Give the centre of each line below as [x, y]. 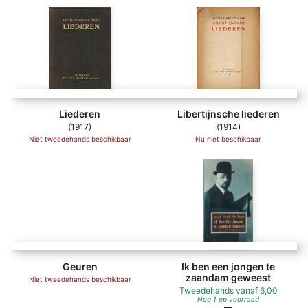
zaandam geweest [228, 277]
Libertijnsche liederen [228, 114]
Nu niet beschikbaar [228, 139]
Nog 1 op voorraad [228, 299]
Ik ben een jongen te [228, 266]
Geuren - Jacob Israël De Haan [139, 166]
